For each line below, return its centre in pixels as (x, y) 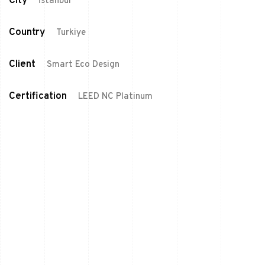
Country (27, 32)
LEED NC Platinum (115, 96)
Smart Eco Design (83, 64)
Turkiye (71, 33)
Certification (38, 96)
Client (22, 64)
